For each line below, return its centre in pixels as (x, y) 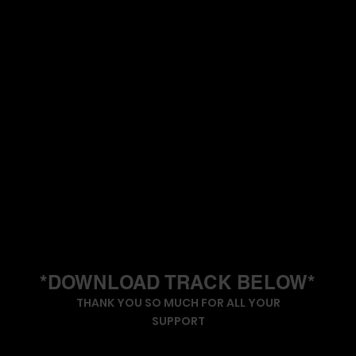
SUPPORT (178, 321)
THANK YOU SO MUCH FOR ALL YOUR (178, 303)
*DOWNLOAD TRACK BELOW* (178, 282)
